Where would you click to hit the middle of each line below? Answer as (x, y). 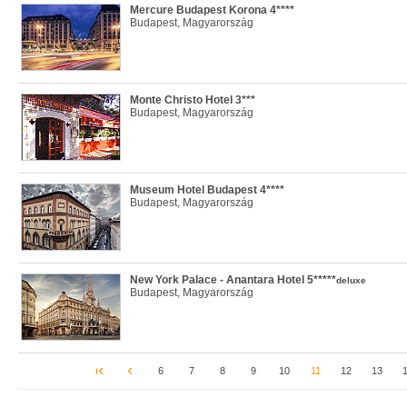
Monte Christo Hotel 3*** (193, 100)
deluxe (351, 280)
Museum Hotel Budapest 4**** (207, 190)
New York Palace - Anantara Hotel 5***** (233, 280)
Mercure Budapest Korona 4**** (212, 10)
